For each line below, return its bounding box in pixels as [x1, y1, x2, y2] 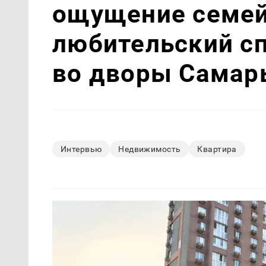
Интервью [61, 144, 102, 154]
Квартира [197, 144, 237, 154]
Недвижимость [118, 144, 181, 154]
